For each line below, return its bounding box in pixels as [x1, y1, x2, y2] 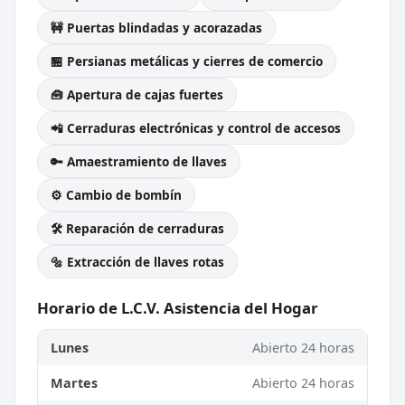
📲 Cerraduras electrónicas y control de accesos [51, 118, 341, 137]
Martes [51, 373, 98, 391]
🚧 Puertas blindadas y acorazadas [51, 18, 262, 36]
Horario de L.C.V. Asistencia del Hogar [37, 297, 318, 318]
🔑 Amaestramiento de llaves [51, 152, 227, 170]
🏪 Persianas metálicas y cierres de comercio [51, 52, 323, 70]
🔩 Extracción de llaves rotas [51, 252, 224, 270]
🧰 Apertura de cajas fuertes [51, 85, 223, 103]
